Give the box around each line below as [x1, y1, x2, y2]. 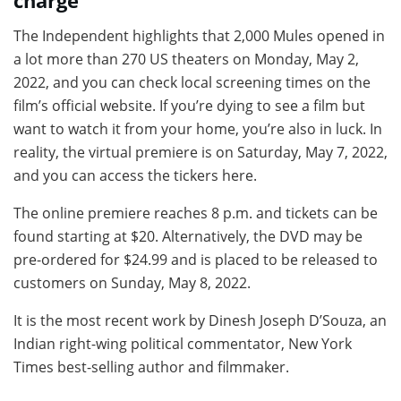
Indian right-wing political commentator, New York [13, 334, 352, 354]
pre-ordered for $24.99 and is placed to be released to [13, 250, 378, 270]
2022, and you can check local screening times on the [13, 73, 371, 93]
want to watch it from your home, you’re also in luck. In [13, 119, 382, 140]
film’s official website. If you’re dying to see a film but [13, 96, 365, 116]
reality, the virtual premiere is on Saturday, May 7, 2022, [13, 142, 388, 163]
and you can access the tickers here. [13, 166, 257, 186]
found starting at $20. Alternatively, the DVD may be [13, 226, 363, 247]
